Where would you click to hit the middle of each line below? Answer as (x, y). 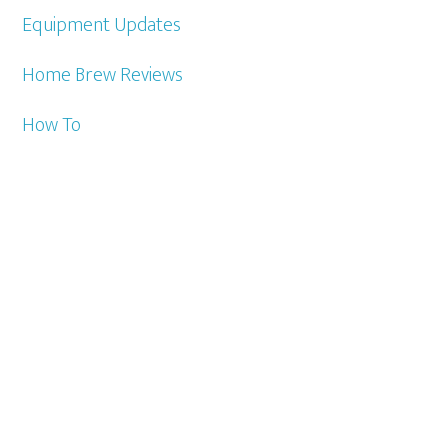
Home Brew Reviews (103, 75)
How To (52, 125)
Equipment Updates (102, 25)
